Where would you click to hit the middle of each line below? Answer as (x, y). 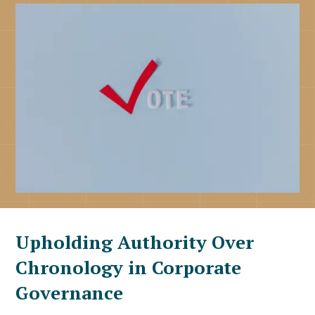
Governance (70, 293)
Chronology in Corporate (129, 268)
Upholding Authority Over (135, 242)
